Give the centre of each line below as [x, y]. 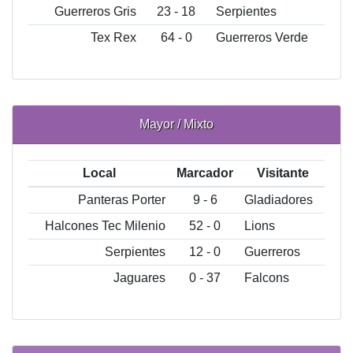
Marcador [205, 173]
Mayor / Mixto [176, 124]
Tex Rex [114, 37]
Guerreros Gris [96, 11]
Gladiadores [278, 200]
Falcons [266, 278]
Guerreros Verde [262, 37]
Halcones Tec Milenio [106, 226]
